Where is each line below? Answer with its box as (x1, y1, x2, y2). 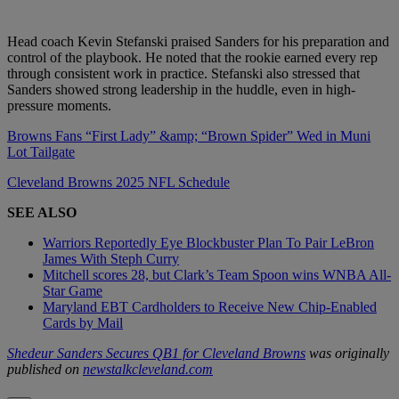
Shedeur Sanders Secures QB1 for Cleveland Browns (7, 346, 305, 362)
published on (7, 362, 83, 378)
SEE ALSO (7, 205, 77, 221)
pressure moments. (7, 98, 111, 114)
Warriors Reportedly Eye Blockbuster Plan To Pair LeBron (43, 235, 374, 251)
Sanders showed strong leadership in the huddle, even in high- (7, 82, 355, 98)
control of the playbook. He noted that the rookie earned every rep (7, 50, 378, 66)
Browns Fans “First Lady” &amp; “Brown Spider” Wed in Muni (7, 128, 370, 144)
